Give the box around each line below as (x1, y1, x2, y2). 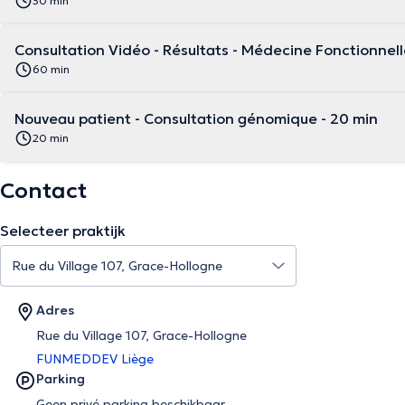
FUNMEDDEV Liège (36, 351, 154, 367)
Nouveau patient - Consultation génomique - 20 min (14, 109, 378, 127)
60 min (33, 62, 70, 76)
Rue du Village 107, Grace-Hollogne (36, 327, 247, 344)
